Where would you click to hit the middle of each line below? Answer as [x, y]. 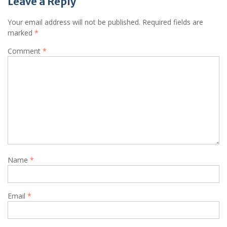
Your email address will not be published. [74, 22]
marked [21, 33]
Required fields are [173, 22]
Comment [25, 51]
